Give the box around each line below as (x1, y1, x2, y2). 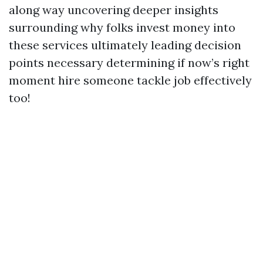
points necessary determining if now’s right (9, 55, 249, 70)
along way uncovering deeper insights (9, 2, 218, 17)
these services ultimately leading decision (9, 38, 241, 52)
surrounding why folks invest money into (9, 20, 235, 35)
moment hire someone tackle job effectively (9, 73, 252, 87)
